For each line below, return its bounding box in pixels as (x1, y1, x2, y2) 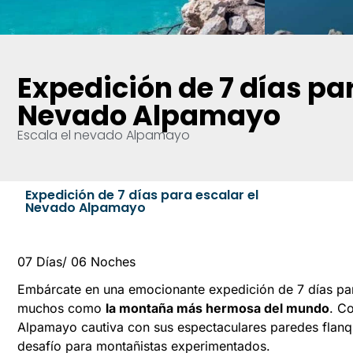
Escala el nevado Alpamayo (17, 126, 190, 145)
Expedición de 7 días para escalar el (25, 186, 258, 205)
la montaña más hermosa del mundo (106, 299, 329, 316)
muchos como (17, 299, 106, 316)
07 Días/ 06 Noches (17, 254, 136, 270)
